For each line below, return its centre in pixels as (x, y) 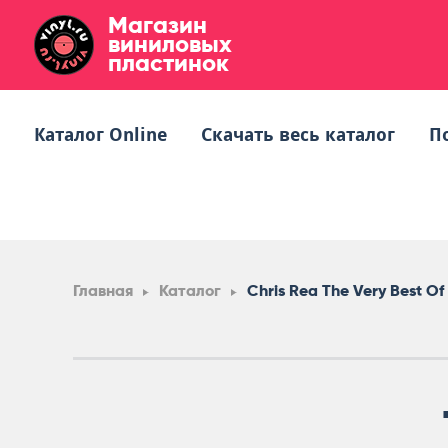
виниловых (170, 43)
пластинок (168, 62)
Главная (103, 290)
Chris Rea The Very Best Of (345, 290)
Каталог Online (100, 134)
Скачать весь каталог (298, 134)
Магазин (157, 24)
